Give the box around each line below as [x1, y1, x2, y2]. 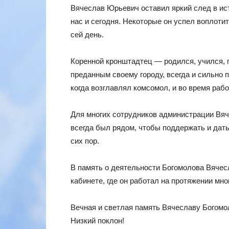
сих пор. [71, 136, 99, 145]
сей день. [71, 30, 104, 39]
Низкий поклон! [71, 216, 124, 225]
